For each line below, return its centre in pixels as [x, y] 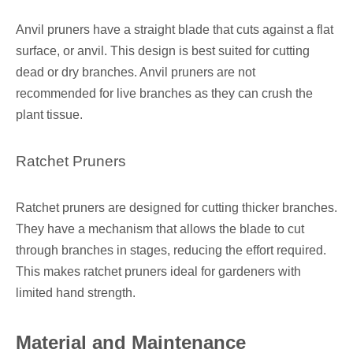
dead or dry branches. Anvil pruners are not [136, 72]
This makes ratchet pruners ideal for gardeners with [158, 272]
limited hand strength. [76, 293]
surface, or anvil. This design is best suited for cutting [163, 51]
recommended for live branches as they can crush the [164, 94]
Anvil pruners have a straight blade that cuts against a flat [175, 30]
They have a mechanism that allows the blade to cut [160, 229]
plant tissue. [49, 115]
